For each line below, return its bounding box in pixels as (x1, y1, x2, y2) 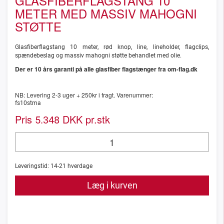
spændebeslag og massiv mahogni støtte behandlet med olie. (15, 52, 181, 59)
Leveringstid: (15, 162, 50, 170)
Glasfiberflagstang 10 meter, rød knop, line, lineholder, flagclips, (15, 43, 209, 51)
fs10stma (15, 99, 41, 107)
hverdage (66, 162, 92, 170)
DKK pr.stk (59, 112, 110, 127)
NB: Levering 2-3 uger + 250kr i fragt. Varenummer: (15, 90, 153, 99)
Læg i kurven (86, 180, 137, 191)
